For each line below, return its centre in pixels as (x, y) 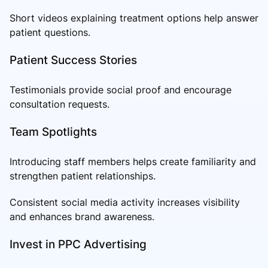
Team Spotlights (53, 131)
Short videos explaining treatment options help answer (134, 18)
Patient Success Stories (73, 60)
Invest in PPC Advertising (78, 244)
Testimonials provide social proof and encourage (121, 89)
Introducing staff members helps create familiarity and (133, 161)
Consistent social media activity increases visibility (125, 202)
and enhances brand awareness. (82, 216)
